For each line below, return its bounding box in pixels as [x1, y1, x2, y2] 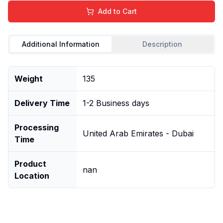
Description [142, 39, 182, 48]
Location [14, 170, 49, 181]
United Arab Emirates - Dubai [83, 128, 194, 138]
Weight [14, 73, 43, 84]
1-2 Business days [83, 98, 149, 108]
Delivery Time [14, 98, 70, 108]
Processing [14, 122, 59, 132]
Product [14, 158, 46, 169]
